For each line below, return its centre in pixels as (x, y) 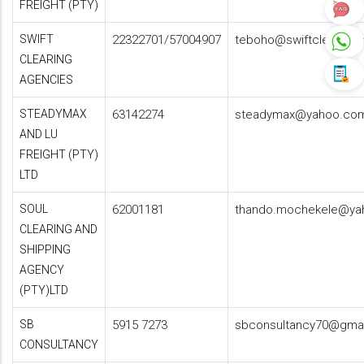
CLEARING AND (58, 229)
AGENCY (42, 270)
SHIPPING (45, 249)
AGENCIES (46, 80)
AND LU (39, 134)
